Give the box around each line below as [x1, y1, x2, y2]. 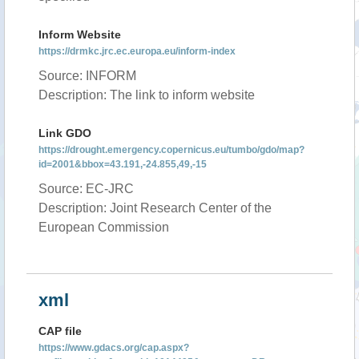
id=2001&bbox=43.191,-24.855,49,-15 [38, 159, 207, 170]
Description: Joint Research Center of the [38, 201, 272, 215]
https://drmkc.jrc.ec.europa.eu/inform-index [38, 46, 236, 57]
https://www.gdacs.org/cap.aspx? [38, 342, 189, 353]
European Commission [38, 220, 169, 234]
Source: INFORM [38, 69, 136, 83]
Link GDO [38, 127, 91, 139]
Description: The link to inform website [38, 88, 255, 102]
